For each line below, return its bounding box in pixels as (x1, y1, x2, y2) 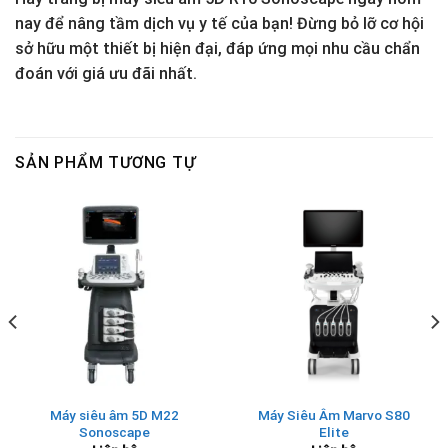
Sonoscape (79, 423, 150, 440)
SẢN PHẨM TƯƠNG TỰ (15, 152, 196, 172)
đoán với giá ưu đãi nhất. (15, 64, 197, 84)
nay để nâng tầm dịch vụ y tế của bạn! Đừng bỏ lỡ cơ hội (15, 14, 424, 34)
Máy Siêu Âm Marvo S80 (257, 406, 410, 423)
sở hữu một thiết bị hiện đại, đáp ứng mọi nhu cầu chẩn (15, 39, 420, 59)
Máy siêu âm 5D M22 (50, 406, 179, 423)
